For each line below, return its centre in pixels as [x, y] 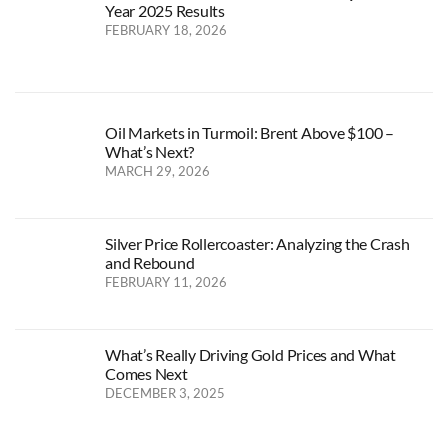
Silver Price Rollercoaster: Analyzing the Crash [257, 243]
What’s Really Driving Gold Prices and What [250, 354]
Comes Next [146, 373]
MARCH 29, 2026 [157, 170]
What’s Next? [150, 151]
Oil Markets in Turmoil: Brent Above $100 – [249, 132]
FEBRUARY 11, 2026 [166, 281]
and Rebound [150, 262]
